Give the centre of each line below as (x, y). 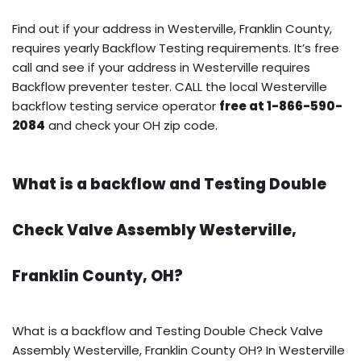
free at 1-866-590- (281, 106)
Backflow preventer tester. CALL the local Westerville (170, 87)
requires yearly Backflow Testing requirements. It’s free (176, 48)
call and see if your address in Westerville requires (161, 68)
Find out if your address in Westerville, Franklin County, (172, 29)
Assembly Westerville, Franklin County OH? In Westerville (178, 351)
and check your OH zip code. (131, 126)
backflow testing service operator (116, 106)
